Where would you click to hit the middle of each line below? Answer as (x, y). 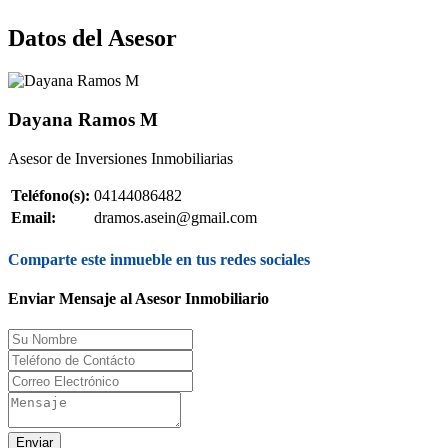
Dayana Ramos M (83, 119)
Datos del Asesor (92, 38)
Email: (33, 217)
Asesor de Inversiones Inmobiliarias (120, 158)
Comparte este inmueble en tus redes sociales (159, 259)
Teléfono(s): (50, 195)
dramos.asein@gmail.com (175, 217)
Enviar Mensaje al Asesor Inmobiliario (138, 299)
